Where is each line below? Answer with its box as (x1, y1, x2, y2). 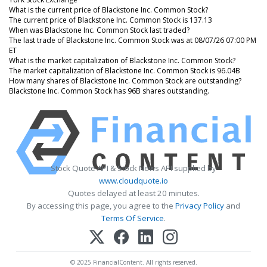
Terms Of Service (101, 212, 164, 223)
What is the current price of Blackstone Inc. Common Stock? (9, 4, 208, 15)
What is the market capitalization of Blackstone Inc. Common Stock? (9, 55, 235, 66)
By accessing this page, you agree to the (27, 200, 175, 211)
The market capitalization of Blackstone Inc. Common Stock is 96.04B (9, 65, 240, 76)
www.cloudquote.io (99, 175, 168, 186)
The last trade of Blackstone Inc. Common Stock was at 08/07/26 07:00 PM (9, 35, 256, 45)
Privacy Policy (175, 200, 224, 211)
